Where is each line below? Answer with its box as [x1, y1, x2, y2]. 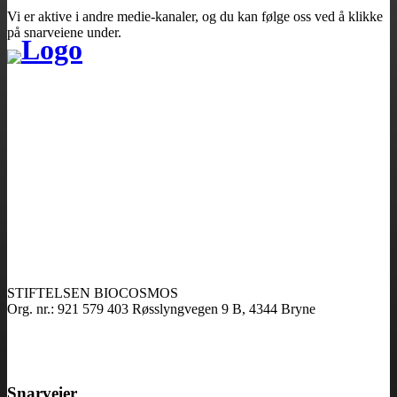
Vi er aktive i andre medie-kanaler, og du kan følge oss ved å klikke [7, 9, 383, 25]
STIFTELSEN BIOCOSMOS [7, 285, 178, 301]
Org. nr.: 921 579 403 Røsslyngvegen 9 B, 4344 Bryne [7, 301, 315, 317]
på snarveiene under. [7, 25, 121, 41]
